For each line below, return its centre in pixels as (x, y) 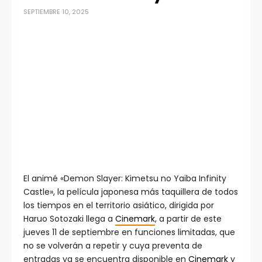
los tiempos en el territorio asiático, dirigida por (119, 206)
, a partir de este (188, 219)
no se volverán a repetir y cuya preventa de (113, 246)
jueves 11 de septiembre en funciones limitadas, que (129, 232)
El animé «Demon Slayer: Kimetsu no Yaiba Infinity (125, 179)
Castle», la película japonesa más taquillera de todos (131, 192)
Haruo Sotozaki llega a (69, 219)
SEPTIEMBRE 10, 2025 (56, 12)
